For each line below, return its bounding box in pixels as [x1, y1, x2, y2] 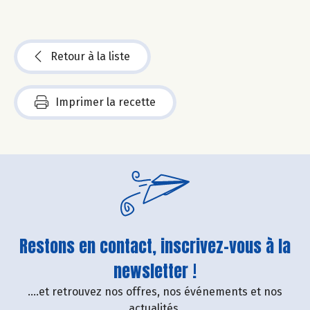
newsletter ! [113, 258, 197, 284]
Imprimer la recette [55, 95, 156, 109]
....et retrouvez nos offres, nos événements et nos [28, 284, 282, 298]
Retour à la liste [51, 49, 130, 63]
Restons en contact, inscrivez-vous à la [19, 233, 291, 259]
